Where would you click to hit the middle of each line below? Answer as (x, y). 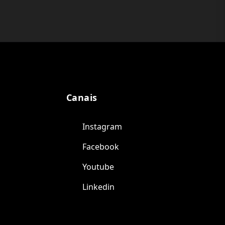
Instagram (102, 127)
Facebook (101, 147)
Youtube (98, 167)
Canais (82, 97)
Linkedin (98, 187)
